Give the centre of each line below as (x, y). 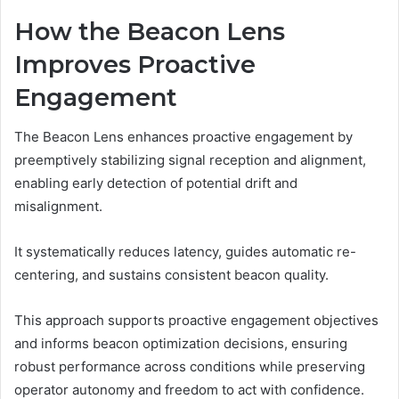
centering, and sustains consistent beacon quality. (171, 275)
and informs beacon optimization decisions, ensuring (181, 344)
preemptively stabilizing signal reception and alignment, (190, 160)
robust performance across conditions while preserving (190, 367)
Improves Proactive (135, 64)
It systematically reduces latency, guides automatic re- (185, 252)
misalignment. (58, 207)
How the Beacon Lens (150, 31)
